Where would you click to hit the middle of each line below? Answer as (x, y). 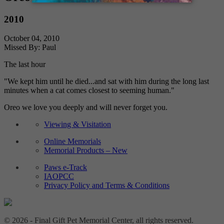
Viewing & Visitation (77, 124)
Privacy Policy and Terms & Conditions (107, 185)
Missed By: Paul (30, 47)
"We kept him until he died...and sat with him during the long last (106, 81)
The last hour (25, 64)
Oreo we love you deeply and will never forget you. (86, 107)
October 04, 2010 (32, 38)
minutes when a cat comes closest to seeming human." (89, 90)
